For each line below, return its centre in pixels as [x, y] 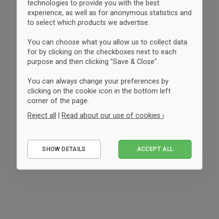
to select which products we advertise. [88, 22]
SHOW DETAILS [64, 149]
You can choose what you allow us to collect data [107, 42]
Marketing [56, 168]
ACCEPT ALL [155, 149]
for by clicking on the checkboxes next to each [102, 52]
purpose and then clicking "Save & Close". [93, 62]
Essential [54, 137]
